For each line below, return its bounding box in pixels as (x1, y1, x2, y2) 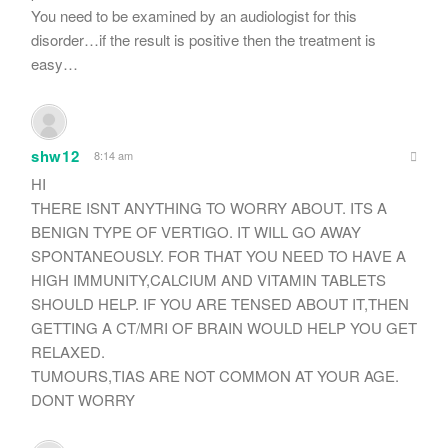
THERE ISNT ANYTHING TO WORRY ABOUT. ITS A (31, 196, 387, 218)
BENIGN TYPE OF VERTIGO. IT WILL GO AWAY (31, 220, 361, 242)
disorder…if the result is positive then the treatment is (31, 28, 376, 50)
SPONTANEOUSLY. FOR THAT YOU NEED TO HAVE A (31, 244, 406, 266)
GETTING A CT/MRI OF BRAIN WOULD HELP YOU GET (31, 316, 417, 338)
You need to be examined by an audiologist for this (31, 4, 357, 26)
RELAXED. (31, 340, 105, 362)
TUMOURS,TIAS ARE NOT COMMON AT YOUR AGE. (31, 364, 399, 386)
